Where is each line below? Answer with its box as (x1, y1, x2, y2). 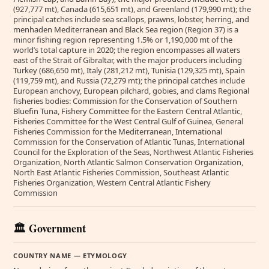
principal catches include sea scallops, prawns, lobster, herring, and (13, 14, 249, 25)
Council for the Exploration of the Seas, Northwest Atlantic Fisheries (13, 147, 253, 157)
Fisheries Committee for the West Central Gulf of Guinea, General (13, 116, 243, 127)
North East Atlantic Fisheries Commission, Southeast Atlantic (13, 167, 229, 178)
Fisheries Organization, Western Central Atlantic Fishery (13, 177, 211, 188)
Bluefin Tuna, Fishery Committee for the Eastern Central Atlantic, (13, 106, 242, 116)
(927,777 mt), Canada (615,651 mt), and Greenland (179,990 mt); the (13, 4, 251, 14)
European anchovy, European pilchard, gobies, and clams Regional (13, 85, 249, 96)
